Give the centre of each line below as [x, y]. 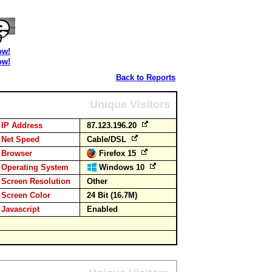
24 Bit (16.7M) [112, 195]
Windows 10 [123, 167]
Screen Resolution [36, 181]
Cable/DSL [108, 139]
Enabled [102, 209]
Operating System [35, 167]
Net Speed [20, 139]
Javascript [20, 209]
